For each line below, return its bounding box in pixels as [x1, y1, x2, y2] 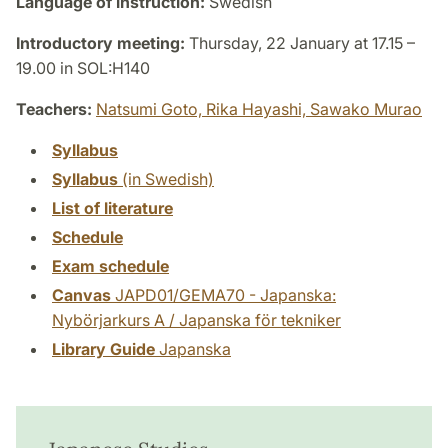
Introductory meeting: [16, 32, 185, 53]
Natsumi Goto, [96, 98, 206, 119]
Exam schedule [52, 255, 169, 276]
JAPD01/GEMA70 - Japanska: [111, 284, 336, 305]
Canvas [52, 284, 111, 305]
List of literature [52, 197, 173, 218]
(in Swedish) [118, 168, 214, 189]
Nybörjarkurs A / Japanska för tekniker [52, 309, 341, 330]
